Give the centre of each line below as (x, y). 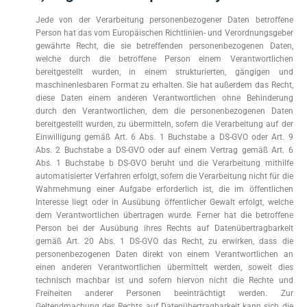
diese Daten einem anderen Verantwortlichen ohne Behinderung (164, 98)
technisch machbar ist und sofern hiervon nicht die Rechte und (164, 280)
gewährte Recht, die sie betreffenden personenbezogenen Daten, (164, 46)
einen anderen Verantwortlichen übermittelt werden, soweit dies (164, 267)
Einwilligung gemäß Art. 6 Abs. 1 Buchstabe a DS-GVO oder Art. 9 (164, 137)
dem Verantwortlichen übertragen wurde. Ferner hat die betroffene (164, 215)
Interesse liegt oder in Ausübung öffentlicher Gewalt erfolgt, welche (164, 202)
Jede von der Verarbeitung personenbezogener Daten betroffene (164, 20)
